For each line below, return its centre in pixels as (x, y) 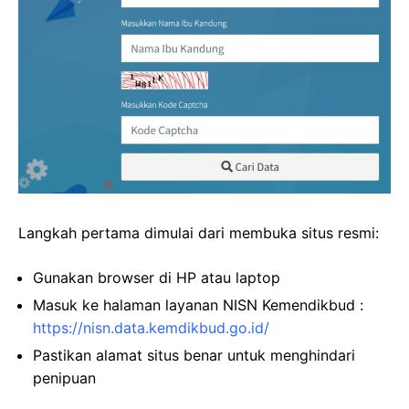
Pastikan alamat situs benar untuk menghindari (194, 356)
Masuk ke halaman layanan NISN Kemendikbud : (198, 305)
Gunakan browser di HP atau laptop (157, 278)
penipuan (64, 378)
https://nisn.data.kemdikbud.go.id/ (151, 328)
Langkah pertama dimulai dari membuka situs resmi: (199, 233)
